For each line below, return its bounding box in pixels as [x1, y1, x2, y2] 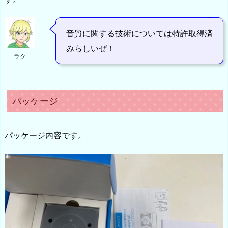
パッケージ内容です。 [5, 130, 86, 141]
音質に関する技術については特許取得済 [66, 28, 213, 39]
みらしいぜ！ [66, 43, 115, 54]
